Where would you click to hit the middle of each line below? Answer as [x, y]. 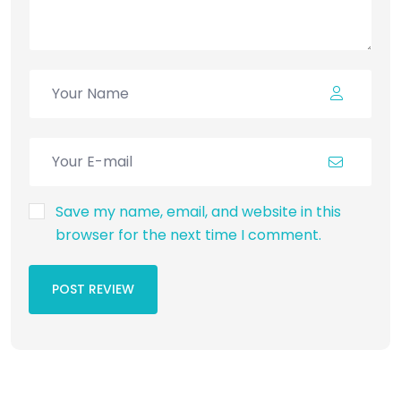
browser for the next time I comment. [188, 235]
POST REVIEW [93, 290]
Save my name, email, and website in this [198, 211]
